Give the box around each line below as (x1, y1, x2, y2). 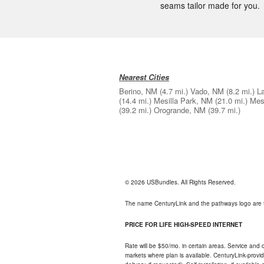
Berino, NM (119, 85, 157, 97)
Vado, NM (190, 85, 224, 97)
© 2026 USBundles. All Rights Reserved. (125, 178, 236, 187)
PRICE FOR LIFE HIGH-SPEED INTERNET (125, 220, 242, 229)
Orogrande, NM (154, 104, 206, 116)
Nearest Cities (119, 71, 169, 83)
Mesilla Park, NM (154, 95, 213, 107)
